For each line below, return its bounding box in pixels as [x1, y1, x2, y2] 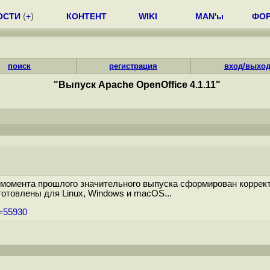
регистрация [109, 61, 158, 71]
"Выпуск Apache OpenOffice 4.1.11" [54, 80, 221, 90]
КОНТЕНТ [66, 11, 107, 21]
